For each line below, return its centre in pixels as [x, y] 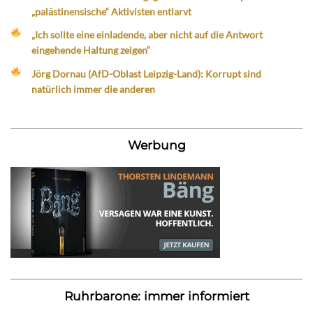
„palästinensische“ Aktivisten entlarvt [112, 12]
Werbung [156, 145]
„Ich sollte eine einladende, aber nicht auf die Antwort [147, 35]
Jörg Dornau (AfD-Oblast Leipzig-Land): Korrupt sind [147, 73]
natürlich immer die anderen [94, 89]
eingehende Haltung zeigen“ [91, 50]
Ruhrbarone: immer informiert [156, 296]
